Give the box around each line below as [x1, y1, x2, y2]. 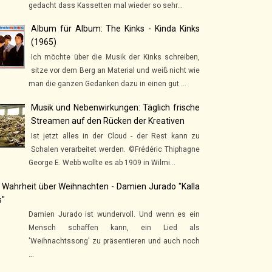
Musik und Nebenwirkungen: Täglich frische [30, 103, 200, 113]
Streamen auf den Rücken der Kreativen [30, 116, 185, 126]
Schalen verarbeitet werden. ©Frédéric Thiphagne [30, 144, 200, 154]
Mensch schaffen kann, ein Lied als [29, 223, 200, 233]
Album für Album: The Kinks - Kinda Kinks [30, 24, 200, 34]
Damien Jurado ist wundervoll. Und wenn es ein [29, 210, 200, 219]
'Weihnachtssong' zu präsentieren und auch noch [29, 237, 200, 246]
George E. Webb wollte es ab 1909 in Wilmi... [29, 158, 175, 167]
